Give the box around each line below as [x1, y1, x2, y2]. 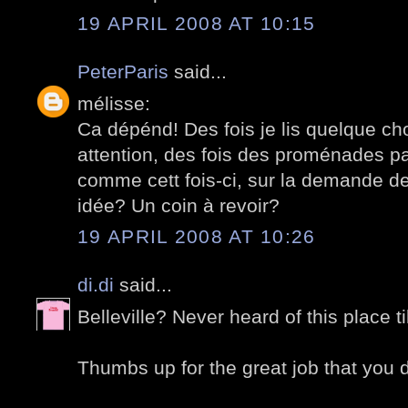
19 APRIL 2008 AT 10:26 [77, 226, 316, 248]
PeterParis [77, 61, 168, 83]
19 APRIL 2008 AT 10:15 [77, 13, 316, 35]
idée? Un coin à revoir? [77, 194, 280, 216]
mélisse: [77, 92, 150, 114]
